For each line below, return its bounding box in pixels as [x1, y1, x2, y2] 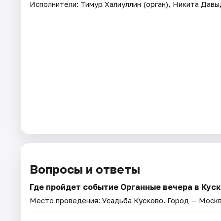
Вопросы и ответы [30, 161, 140, 176]
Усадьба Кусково [102, 195, 163, 205]
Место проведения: [30, 195, 102, 205]
